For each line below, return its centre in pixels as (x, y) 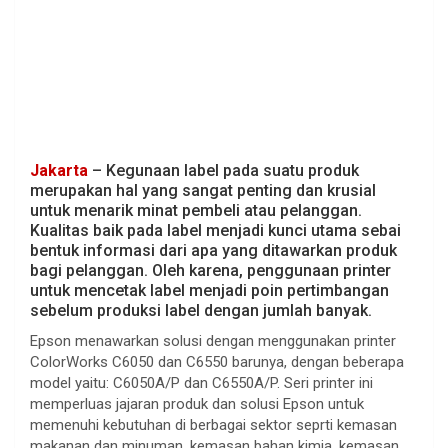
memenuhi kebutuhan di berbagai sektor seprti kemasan (213, 424)
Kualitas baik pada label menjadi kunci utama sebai (215, 230)
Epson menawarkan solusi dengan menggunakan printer (213, 340)
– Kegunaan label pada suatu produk (223, 170)
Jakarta (59, 170)
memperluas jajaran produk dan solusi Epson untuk (197, 403)
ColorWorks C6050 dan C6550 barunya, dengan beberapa (217, 361)
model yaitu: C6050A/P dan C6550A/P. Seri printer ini (201, 382)
